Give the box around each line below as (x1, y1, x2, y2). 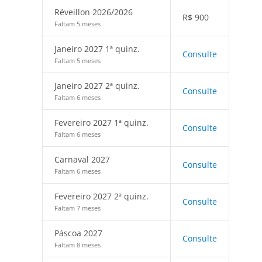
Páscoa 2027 (54, 227, 102, 239)
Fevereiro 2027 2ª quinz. (54, 191, 149, 202)
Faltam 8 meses (54, 240, 101, 249)
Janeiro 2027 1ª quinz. (54, 43, 140, 54)
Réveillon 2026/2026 (54, 6, 133, 18)
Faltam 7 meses (54, 204, 101, 212)
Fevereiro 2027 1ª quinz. (54, 117, 149, 128)
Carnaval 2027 (54, 154, 110, 165)
